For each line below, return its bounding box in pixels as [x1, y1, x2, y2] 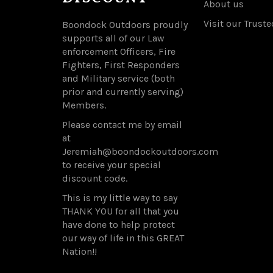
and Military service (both [62, 72, 175, 84]
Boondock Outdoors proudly [62, 18, 188, 30]
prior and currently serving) [62, 85, 183, 97]
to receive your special [62, 158, 161, 171]
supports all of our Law [62, 32, 165, 44]
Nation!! [62, 245, 97, 257]
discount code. [62, 172, 127, 184]
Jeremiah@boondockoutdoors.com [62, 145, 218, 157]
